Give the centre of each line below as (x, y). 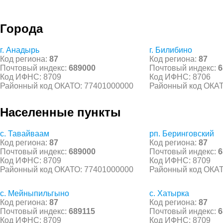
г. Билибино (171, 50)
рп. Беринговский (182, 133)
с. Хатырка (169, 193)
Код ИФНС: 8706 (180, 77)
